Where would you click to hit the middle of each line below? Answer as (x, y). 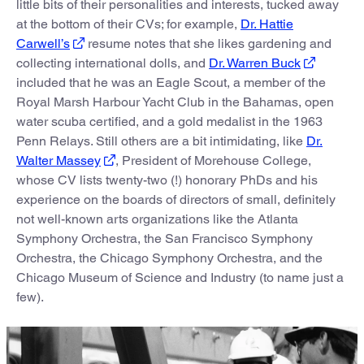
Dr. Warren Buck (255, 63)
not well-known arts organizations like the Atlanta (157, 219)
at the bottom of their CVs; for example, (128, 24)
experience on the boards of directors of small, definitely (176, 199)
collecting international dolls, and (113, 63)
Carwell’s (43, 43)
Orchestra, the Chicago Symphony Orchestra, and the (169, 258)
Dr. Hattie (267, 24)
